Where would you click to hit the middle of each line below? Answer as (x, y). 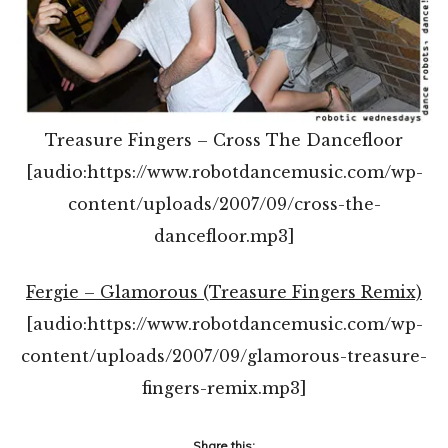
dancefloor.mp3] (224, 235)
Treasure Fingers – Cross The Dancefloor (224, 139)
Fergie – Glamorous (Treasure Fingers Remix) (224, 291)
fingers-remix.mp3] (224, 387)
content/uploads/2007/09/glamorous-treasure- (224, 355)
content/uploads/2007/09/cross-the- (224, 203)
